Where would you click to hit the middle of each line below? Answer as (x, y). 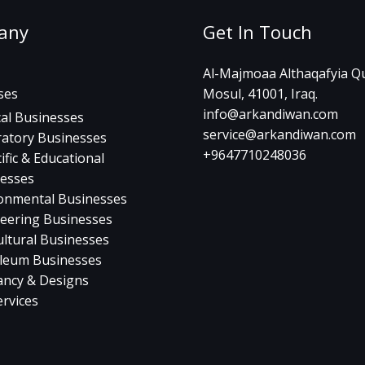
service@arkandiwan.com (279, 134)
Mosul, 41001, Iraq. (260, 94)
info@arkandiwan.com (270, 114)
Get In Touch (257, 32)
